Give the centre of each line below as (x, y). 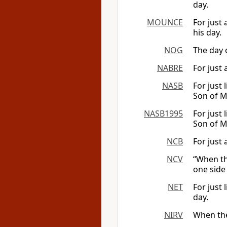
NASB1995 (163, 113)
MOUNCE (165, 22)
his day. (207, 32)
